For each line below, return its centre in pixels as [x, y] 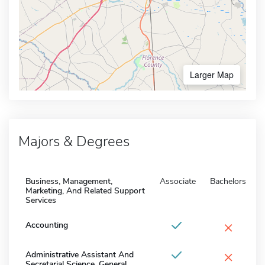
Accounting [47, 225]
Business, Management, [69, 181]
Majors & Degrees [74, 141]
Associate [178, 181]
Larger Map [212, 74]
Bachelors [228, 181]
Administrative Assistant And [80, 254]
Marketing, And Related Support [85, 190]
